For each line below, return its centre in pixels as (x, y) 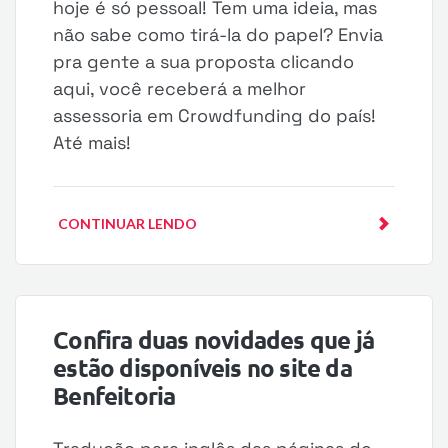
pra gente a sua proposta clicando (204, 61)
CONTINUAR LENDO (128, 223)
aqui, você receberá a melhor (180, 88)
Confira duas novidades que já (213, 339)
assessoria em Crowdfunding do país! (215, 115)
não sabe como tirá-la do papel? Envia (218, 34)
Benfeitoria (114, 395)
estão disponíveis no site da (202, 367)
